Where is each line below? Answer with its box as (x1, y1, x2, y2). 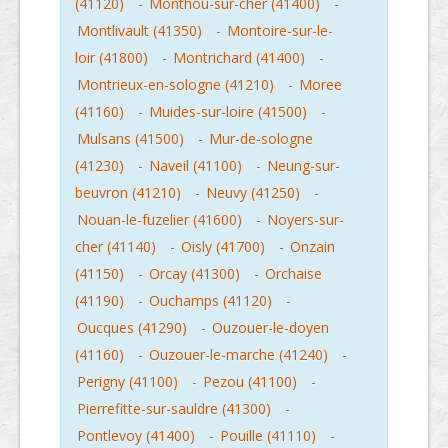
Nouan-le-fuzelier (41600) (77, 210, 242, 230)
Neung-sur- (267, 156, 340, 176)
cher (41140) (75, 237, 156, 257)
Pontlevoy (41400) (77, 426, 195, 446)
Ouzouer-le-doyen (212, 318, 329, 338)
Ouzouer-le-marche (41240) (149, 345, 328, 365)
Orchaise (265, 264, 322, 284)
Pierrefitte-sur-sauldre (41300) (77, 399, 271, 419)
